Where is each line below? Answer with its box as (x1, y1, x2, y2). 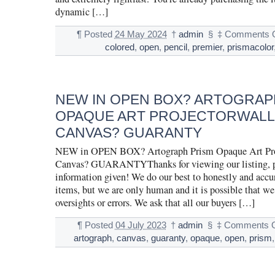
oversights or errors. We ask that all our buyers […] (55, 196, 255, 210)
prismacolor (227, 42, 274, 52)
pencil (163, 42, 187, 52)
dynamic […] (55, 4, 108, 18)
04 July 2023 (115, 220, 166, 231)
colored (104, 42, 134, 52)
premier (192, 42, 222, 52)
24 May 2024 (114, 29, 167, 39)
